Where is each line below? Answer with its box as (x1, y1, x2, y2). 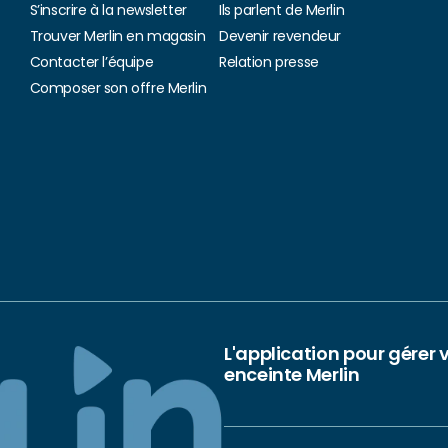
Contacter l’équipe (29, 52, 154, 72)
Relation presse (218, 52, 319, 72)
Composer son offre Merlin (29, 78, 207, 98)
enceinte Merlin (224, 362, 360, 387)
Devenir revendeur (218, 26, 341, 46)
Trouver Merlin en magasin (29, 26, 206, 46)
